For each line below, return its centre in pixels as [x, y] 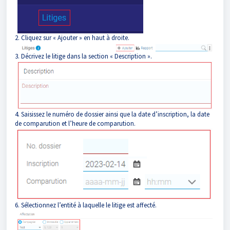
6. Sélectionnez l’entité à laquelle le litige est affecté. [86, 205]
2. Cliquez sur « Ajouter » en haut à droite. [72, 38]
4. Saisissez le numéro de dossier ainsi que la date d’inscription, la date [112, 114]
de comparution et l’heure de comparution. [75, 124]
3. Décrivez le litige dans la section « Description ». [83, 56]
